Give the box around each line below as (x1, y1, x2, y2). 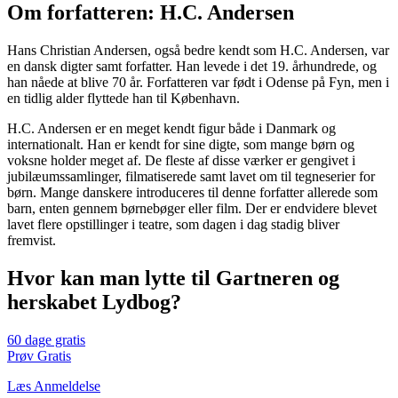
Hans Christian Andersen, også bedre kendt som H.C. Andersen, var (7, 43, 389, 59)
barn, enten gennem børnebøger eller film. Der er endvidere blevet (7, 201, 377, 217)
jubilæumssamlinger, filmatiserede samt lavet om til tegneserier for (7, 169, 375, 185)
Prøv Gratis (7, 348, 71, 364)
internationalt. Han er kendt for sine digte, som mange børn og (7, 137, 354, 153)
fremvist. (7, 233, 56, 249)
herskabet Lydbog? (7, 291, 181, 314)
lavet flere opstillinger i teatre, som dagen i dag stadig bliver (7, 217, 339, 233)
